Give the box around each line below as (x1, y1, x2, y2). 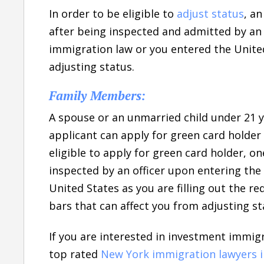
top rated (49, 246, 101, 261)
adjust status (177, 6, 244, 21)
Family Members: (49, 87, 146, 104)
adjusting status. (49, 59, 134, 74)
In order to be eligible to (49, 6, 177, 21)
